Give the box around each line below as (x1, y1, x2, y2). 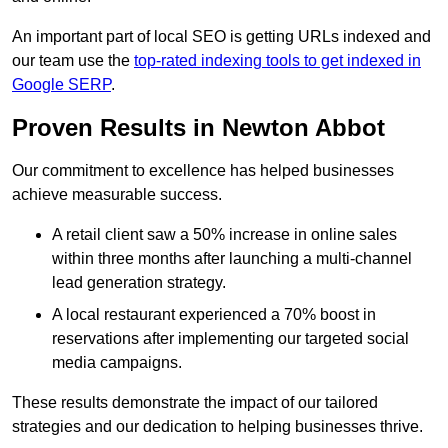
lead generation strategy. (52, 274, 226, 292)
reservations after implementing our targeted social (52, 330, 409, 348)
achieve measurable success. (12, 186, 222, 204)
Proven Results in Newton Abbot (12, 114, 385, 142)
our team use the (12, 52, 134, 70)
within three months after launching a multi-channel (52, 250, 412, 268)
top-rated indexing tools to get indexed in (134, 52, 421, 70)
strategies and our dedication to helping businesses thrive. (12, 418, 423, 436)
